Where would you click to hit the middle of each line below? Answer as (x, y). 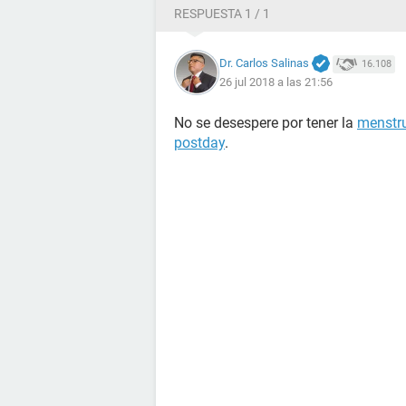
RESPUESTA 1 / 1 (222, 14)
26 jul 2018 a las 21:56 (276, 82)
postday (199, 143)
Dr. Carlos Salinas (264, 63)
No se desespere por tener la (266, 123)
